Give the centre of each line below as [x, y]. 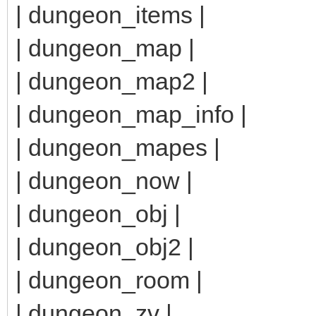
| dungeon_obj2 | [105, 247]
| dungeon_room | [109, 280]
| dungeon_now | [104, 180]
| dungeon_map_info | [131, 114]
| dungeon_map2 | [112, 81]
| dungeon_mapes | [118, 147]
